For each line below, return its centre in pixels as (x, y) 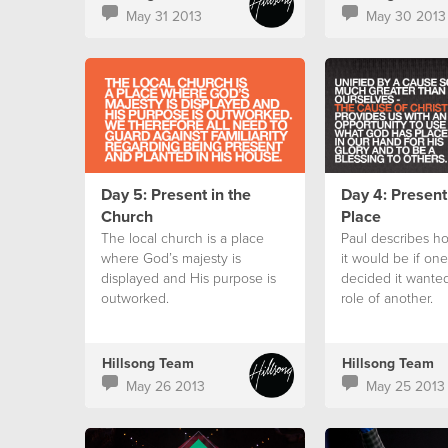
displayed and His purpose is (188, 277)
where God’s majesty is (170, 257)
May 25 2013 (405, 386)
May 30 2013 (405, 16)
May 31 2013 (163, 16)
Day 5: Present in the (175, 194)
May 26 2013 (165, 386)
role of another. (386, 297)
